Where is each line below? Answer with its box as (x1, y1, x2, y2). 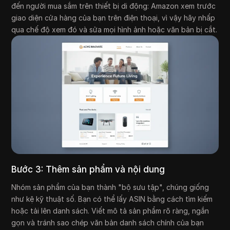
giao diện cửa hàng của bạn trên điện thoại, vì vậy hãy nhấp (11, 13, 216, 23)
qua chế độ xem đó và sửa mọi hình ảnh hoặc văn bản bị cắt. (11, 25, 218, 34)
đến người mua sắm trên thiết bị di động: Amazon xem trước (11, 2, 216, 11)
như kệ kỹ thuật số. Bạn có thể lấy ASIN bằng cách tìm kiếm (11, 194, 213, 203)
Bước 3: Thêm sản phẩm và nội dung (11, 164, 165, 175)
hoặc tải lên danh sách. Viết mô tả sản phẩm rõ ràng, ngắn (11, 206, 209, 215)
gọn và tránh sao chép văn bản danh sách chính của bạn (11, 218, 204, 227)
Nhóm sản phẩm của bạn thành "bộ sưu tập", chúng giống (11, 182, 209, 191)
